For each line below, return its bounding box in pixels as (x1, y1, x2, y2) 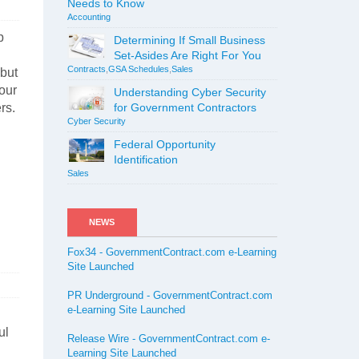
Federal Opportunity (113, 138, 216, 151)
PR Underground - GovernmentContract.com (67, 289, 272, 301)
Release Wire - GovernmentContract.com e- (67, 333, 270, 345)
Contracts (67, 64, 106, 74)
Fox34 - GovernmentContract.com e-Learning (67, 246, 276, 258)
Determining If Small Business (113, 34, 265, 46)
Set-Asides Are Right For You (113, 49, 261, 62)
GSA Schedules (107, 64, 169, 74)
